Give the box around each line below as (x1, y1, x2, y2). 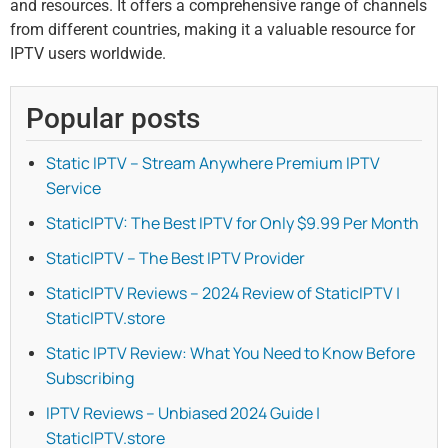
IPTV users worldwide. (10, 44, 166, 64)
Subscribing (46, 367, 134, 390)
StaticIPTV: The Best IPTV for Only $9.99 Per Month (46, 212, 419, 235)
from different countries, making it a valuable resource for (10, 20, 415, 40)
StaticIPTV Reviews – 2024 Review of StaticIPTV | (46, 282, 400, 305)
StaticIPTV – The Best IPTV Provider (46, 247, 305, 270)
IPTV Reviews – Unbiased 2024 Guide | (46, 402, 320, 425)
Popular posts (26, 102, 200, 136)
